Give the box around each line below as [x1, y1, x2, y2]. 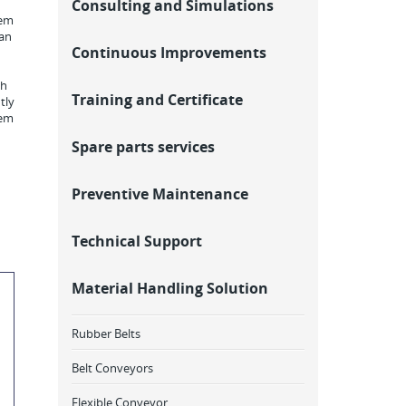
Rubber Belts [71, 325, 140, 342]
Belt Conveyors [71, 360, 153, 376]
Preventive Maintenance [71, 184, 248, 204]
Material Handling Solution [71, 278, 268, 298]
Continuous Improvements [71, 43, 266, 63]
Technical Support [71, 231, 202, 251]
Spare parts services [71, 137, 215, 157]
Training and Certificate [71, 90, 243, 110]
